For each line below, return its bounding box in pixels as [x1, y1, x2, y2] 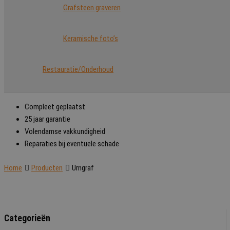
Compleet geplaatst [25, 102, 85, 111]
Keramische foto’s [63, 34, 118, 43]
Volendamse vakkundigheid [25, 127, 105, 136]
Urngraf [72, 163, 94, 172]
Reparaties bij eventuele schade [25, 139, 119, 148]
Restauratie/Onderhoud [43, 65, 113, 74]
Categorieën [4, 213, 50, 223]
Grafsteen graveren [63, 3, 121, 12]
